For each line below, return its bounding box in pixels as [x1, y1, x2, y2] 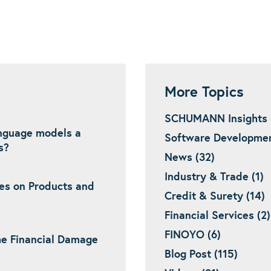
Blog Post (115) [165, 249, 238, 260]
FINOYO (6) [165, 230, 221, 241]
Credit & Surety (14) [165, 191, 265, 202]
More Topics [165, 85, 244, 100]
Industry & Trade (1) [165, 172, 264, 183]
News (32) [165, 152, 215, 163]
